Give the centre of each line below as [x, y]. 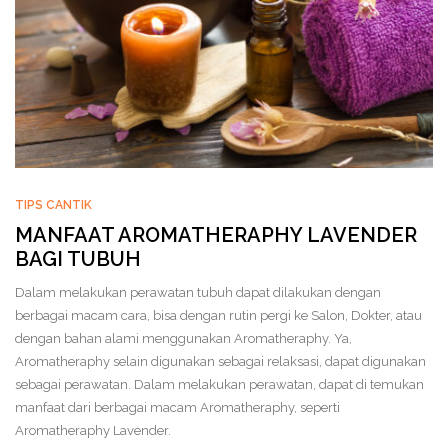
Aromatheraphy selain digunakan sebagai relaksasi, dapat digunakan [220, 361]
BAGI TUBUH [78, 258]
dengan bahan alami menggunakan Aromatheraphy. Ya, [183, 338]
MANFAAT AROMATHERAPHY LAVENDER [216, 234]
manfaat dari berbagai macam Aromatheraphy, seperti [177, 407]
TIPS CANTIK [53, 204]
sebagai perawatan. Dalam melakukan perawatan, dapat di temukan [219, 384]
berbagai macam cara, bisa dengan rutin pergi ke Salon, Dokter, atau [218, 315]
